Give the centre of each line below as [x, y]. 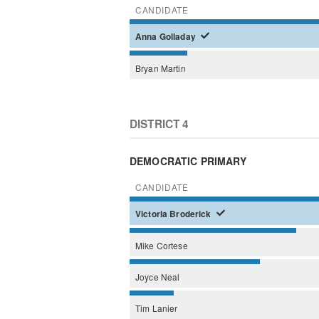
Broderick [192, 214]
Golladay [178, 36]
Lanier [165, 308]
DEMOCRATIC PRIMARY [188, 161]
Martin [173, 68]
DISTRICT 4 [159, 124]
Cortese [172, 245]
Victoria [153, 214]
